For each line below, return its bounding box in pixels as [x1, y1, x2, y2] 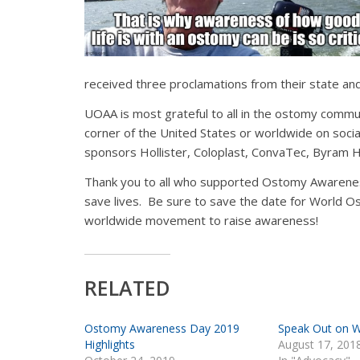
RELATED [84, 273, 170, 301]
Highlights [84, 336, 135, 352]
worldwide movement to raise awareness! [84, 211, 318, 228]
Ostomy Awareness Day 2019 [84, 320, 239, 336]
